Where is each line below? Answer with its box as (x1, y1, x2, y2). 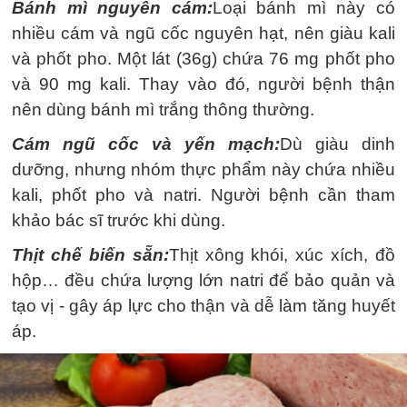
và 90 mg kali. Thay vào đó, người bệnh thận (12, 74, 395, 94)
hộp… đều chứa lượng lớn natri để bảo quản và (12, 270, 395, 290)
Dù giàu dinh (280, 134, 395, 154)
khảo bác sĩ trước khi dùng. (12, 210, 225, 230)
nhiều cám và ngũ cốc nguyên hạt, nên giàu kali (12, 23, 395, 43)
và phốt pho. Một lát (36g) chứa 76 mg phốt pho (12, 48, 395, 68)
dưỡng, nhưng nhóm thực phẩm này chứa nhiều (12, 159, 395, 179)
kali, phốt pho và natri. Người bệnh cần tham (12, 184, 395, 204)
